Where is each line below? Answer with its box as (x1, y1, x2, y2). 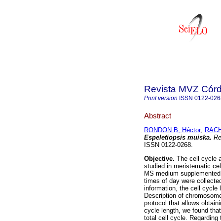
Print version (144, 95, 178, 102)
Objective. (144, 155, 175, 163)
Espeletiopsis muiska (144, 134, 210, 142)
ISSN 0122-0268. (144, 141, 193, 149)
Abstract (144, 111, 171, 120)
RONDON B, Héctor (144, 126, 201, 134)
